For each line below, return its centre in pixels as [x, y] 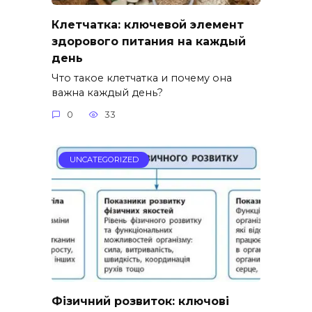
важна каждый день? [107, 92]
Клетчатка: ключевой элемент [148, 24]
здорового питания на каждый [149, 41]
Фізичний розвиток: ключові [140, 302]
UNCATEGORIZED [104, 160]
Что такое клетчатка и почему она [142, 78]
